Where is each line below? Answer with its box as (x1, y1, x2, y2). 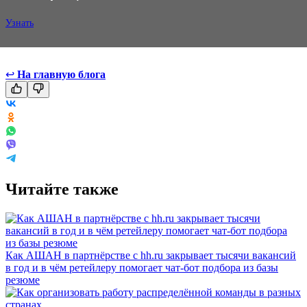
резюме (5, 273, 40, 286)
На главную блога (17, 68, 106, 80)
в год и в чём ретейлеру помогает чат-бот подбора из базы (5, 261, 278, 273)
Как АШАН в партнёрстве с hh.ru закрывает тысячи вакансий (5, 249, 296, 261)
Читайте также (5, 180, 119, 198)
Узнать (5, 17, 34, 28)
